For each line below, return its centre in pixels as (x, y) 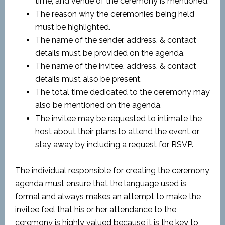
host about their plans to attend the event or (117, 131)
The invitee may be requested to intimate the (118, 118)
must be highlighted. (73, 27)
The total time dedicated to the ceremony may (122, 92)
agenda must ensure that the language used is (100, 184)
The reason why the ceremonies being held (115, 14)
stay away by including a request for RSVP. (114, 144)
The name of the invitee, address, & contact (116, 66)
